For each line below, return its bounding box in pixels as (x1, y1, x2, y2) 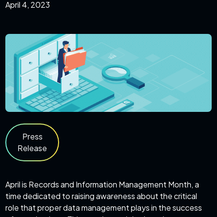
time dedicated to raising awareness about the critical (5, 191, 198, 201)
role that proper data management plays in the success (5, 202, 202, 213)
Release (17, 143, 47, 154)
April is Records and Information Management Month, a (5, 179, 200, 190)
